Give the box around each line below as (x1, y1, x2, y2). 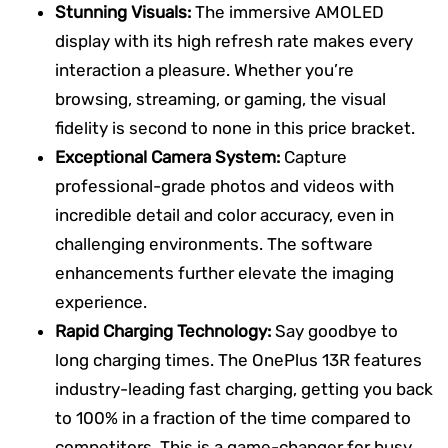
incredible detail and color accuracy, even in (55, 204, 394, 225)
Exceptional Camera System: (55, 146, 280, 167)
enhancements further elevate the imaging (55, 262, 394, 283)
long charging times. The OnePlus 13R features (55, 349, 422, 370)
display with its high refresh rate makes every (55, 30, 413, 51)
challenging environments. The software (55, 233, 373, 254)
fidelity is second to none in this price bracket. (55, 117, 415, 138)
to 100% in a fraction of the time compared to (55, 407, 411, 428)
